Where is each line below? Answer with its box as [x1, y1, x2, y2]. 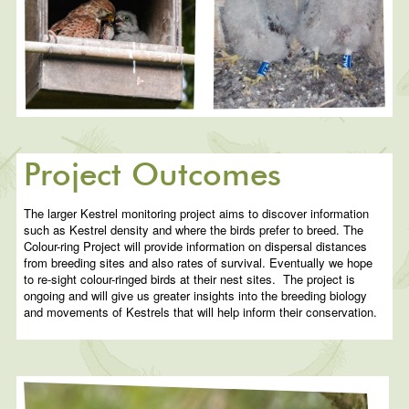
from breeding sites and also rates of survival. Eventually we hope [24, 253, 373, 271]
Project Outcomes [24, 159, 282, 192]
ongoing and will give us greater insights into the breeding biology [24, 286, 368, 304]
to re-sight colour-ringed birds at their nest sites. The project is [24, 269, 356, 288]
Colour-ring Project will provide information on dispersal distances [24, 236, 368, 255]
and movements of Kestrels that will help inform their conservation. [24, 302, 378, 320]
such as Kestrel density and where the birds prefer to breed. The [24, 220, 364, 238]
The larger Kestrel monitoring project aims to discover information [24, 204, 370, 222]
